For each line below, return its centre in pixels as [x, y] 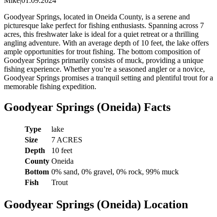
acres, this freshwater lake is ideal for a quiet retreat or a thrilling [101, 34]
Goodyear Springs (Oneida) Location [96, 204]
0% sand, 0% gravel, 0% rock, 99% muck [115, 171]
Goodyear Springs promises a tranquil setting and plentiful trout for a [108, 77]
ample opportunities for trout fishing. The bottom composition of [102, 51]
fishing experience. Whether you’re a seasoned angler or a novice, [104, 69]
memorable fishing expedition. [50, 86]
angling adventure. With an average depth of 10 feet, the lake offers [106, 43]
